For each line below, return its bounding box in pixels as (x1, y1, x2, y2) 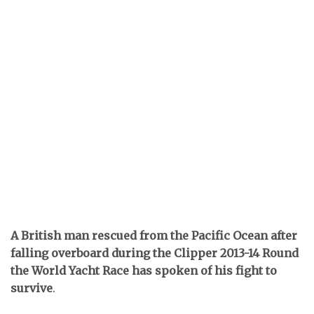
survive (11, 281, 53, 295)
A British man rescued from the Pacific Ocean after (11, 228, 297, 243)
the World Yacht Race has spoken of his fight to (11, 264, 277, 278)
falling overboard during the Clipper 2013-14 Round (11, 246, 299, 260)
